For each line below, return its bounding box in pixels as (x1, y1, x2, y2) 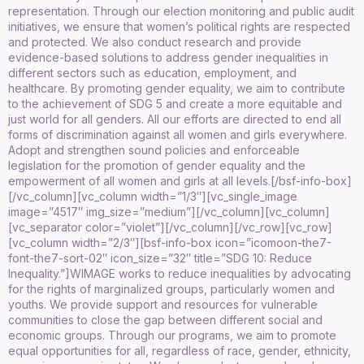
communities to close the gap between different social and (8, 312, 323, 327)
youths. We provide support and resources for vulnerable (8, 297, 318, 311)
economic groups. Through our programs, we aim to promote (8, 327, 336, 342)
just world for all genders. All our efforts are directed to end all (8, 111, 341, 126)
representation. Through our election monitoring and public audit (8, 3, 354, 18)
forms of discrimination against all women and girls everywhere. (8, 127, 347, 141)
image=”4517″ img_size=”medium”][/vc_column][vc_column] (8, 204, 330, 219)
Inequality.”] (8, 266, 70, 280)
